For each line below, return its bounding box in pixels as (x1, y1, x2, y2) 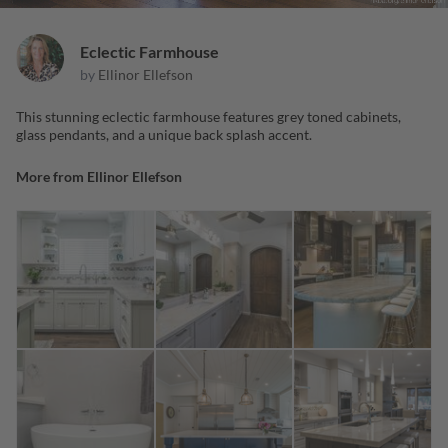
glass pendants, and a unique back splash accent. (16, 126, 312, 144)
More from (16, 168, 87, 186)
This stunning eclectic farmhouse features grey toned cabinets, (16, 108, 401, 126)
